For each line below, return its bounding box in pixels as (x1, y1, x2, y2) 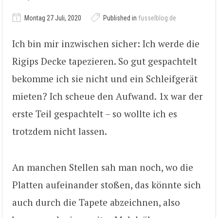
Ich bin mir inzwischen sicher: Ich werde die (12, 37, 200, 50)
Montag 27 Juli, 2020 (23, 14, 81, 22)
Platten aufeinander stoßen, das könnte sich (12, 179, 201, 191)
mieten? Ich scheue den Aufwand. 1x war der (12, 90, 203, 102)
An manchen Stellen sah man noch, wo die (12, 161, 193, 174)
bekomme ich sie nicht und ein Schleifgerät (12, 72, 198, 85)
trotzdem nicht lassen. (12, 125, 107, 137)
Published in (102, 14, 138, 22)
